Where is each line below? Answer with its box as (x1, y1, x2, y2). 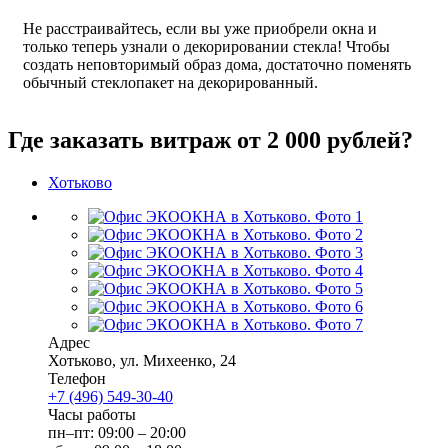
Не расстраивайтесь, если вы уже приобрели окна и (23, 20, 377, 38)
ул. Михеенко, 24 (120, 352, 236, 370)
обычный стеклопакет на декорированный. (23, 74, 318, 92)
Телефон (48, 370, 106, 388)
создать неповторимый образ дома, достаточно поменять (23, 56, 411, 74)
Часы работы (48, 406, 136, 424)
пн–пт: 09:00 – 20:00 (48, 424, 186, 442)
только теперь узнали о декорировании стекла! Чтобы (23, 38, 390, 56)
